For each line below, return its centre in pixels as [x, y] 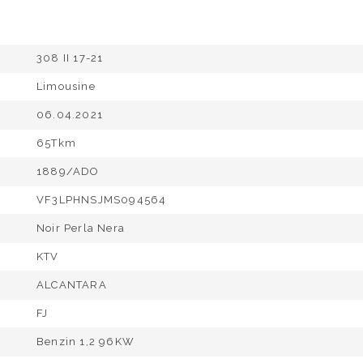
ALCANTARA [72, 285]
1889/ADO [68, 171]
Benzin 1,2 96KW [85, 342]
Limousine [66, 86]
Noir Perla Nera [81, 228]
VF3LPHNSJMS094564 [102, 200]
